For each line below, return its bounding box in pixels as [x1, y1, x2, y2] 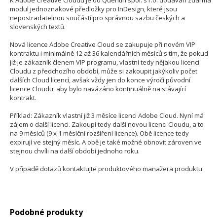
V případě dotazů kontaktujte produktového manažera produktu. [10, 164, 204, 174]
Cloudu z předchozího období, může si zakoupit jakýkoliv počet [10, 67, 197, 76]
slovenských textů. [10, 22, 66, 32]
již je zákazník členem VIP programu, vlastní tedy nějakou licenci [10, 58, 199, 67]
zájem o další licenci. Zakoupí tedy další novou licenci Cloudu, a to [10, 120, 204, 129]
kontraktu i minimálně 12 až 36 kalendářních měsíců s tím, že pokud [10, 49, 208, 58]
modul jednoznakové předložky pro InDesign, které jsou [10, 4, 177, 14]
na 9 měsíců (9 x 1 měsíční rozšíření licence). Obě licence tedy [10, 129, 189, 138]
